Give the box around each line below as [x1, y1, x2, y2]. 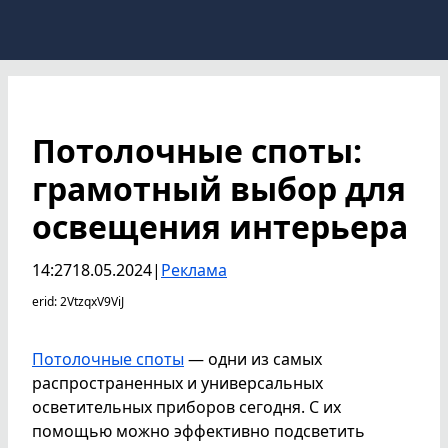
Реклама [161, 259, 227, 281]
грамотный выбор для [32, 167, 406, 210]
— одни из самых [184, 347, 322, 370]
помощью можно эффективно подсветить [32, 419, 365, 442]
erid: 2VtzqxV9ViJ [32, 293, 124, 310]
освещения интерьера [32, 205, 408, 248]
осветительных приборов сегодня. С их [32, 395, 341, 418]
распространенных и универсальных [32, 371, 323, 394]
